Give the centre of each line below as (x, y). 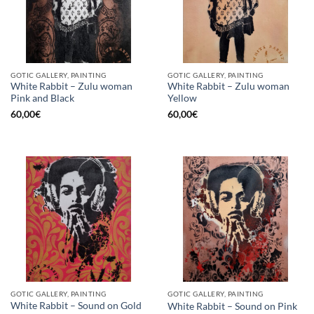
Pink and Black (42, 98)
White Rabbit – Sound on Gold (76, 305)
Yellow (182, 98)
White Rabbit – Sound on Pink (232, 306)
